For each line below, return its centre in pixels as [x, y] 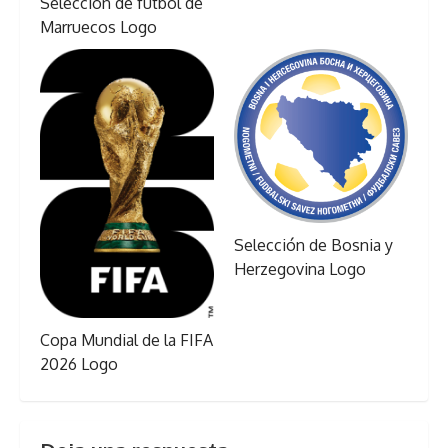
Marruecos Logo [98, 27]
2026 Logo [79, 364]
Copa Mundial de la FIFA [126, 340]
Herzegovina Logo [300, 269]
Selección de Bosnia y [313, 245]
